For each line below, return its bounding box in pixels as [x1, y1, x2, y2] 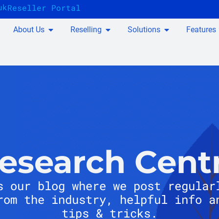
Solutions [128, 25, 161, 35]
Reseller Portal [7, 2, 81, 13]
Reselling [70, 25, 102, 35]
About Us [13, 25, 45, 35]
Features [186, 25, 217, 35]
